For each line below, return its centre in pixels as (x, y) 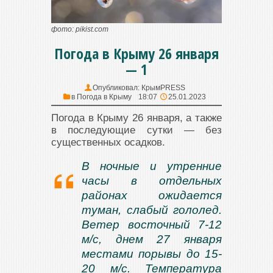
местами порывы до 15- (152, 254)
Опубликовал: (117, 88)
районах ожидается (152, 196)
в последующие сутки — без (136, 130)
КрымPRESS (163, 88)
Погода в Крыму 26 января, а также (136, 118)
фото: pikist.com (80, 30)
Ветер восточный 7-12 (152, 225)
